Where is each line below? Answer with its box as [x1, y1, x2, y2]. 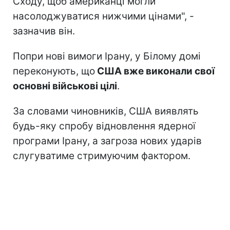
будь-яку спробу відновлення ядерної [13, 120, 196, 132]
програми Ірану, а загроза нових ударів [13, 135, 202, 147]
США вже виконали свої [95, 65, 215, 77]
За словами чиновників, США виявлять [13, 105, 199, 117]
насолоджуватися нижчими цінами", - [13, 10, 194, 22]
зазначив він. [13, 25, 75, 37]
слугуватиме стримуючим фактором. [13, 149, 190, 162]
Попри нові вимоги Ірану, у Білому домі [13, 50, 201, 62]
